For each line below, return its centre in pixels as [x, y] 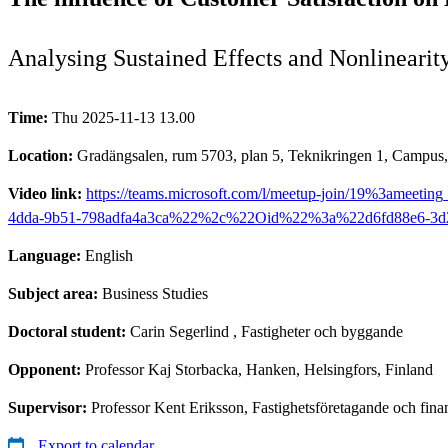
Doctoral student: [69, 331]
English [109, 255]
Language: [46, 255]
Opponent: [46, 369]
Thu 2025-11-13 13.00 [123, 117]
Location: [42, 155]
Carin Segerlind [179, 331]
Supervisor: [49, 407]
